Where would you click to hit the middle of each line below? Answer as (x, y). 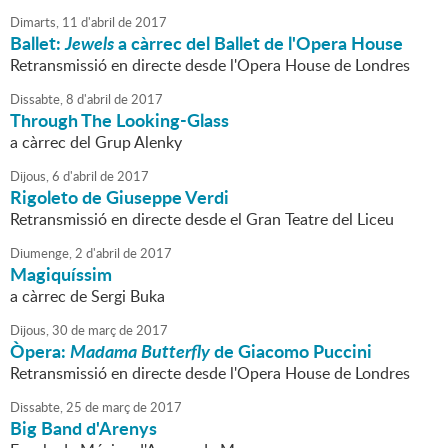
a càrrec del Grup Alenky (96, 142)
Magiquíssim (61, 274)
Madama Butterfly (140, 351)
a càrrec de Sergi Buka (87, 296)
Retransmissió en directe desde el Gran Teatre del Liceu (202, 219)
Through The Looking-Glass (119, 120)
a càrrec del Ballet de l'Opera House (258, 43)
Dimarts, (34, 22)
